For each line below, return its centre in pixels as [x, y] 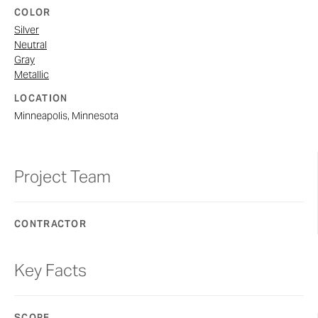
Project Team [62, 177]
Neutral [31, 45]
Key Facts [50, 271]
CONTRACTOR [50, 224]
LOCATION [41, 99]
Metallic [32, 75]
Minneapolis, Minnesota [66, 116]
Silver [27, 30]
